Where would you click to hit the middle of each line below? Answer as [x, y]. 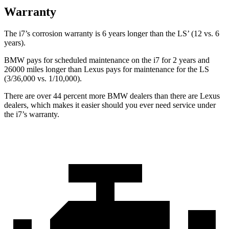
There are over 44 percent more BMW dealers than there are [102, 96]
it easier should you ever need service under [144, 105]
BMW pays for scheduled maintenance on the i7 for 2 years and [107, 60]
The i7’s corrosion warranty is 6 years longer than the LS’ [97, 33]
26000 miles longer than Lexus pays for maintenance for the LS [107, 69]
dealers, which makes [39, 105]
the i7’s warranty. [32, 114]
